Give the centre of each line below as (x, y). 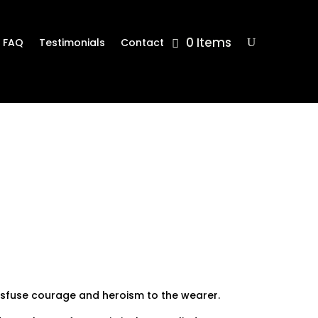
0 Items (208, 43)
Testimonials (72, 43)
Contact (142, 43)
